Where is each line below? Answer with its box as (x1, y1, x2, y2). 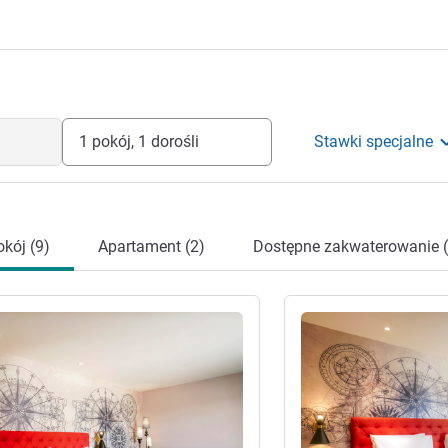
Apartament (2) (97, 237, 205, 256)
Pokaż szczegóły (300, 311, 404, 327)
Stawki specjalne (314, 132, 434, 151)
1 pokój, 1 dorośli (78, 132, 199, 151)
